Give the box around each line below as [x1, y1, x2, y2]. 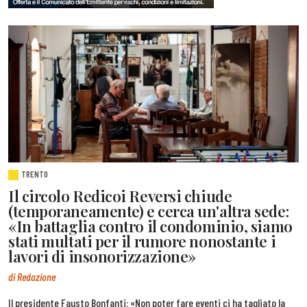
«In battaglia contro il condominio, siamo [8, 216, 293, 237]
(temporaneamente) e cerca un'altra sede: [8, 201, 289, 222]
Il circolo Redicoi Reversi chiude [8, 186, 232, 207]
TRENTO [21, 169, 49, 180]
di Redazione [8, 269, 56, 283]
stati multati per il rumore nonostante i [8, 231, 276, 252]
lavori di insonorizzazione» [8, 246, 196, 267]
